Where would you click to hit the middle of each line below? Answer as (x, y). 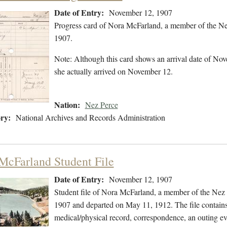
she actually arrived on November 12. (113, 71)
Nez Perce (101, 105)
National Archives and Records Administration (90, 118)
